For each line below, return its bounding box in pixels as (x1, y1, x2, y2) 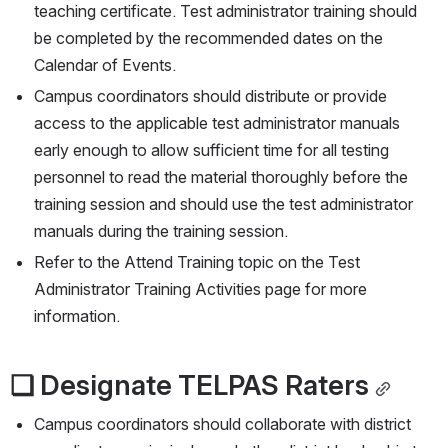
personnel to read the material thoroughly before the (34, 167, 408, 188)
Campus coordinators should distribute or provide (34, 86, 387, 107)
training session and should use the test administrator (34, 194, 413, 215)
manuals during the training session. (34, 221, 288, 242)
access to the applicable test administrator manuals (34, 113, 400, 134)
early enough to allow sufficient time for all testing (34, 140, 389, 161)
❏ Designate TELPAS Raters (10, 368, 369, 403)
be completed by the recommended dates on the (34, 28, 383, 49)
